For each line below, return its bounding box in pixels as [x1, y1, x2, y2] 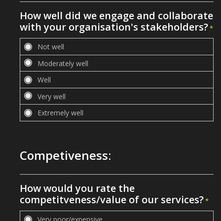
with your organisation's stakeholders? [20, 20, 208, 34]
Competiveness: [20, 147, 111, 163]
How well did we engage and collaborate [20, 9, 213, 22]
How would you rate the [20, 182, 135, 195]
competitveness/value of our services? [20, 193, 204, 206]
